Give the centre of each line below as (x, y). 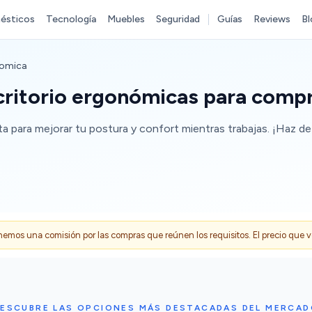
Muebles (126, 19)
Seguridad (178, 19)
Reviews (272, 19)
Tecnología (71, 19)
